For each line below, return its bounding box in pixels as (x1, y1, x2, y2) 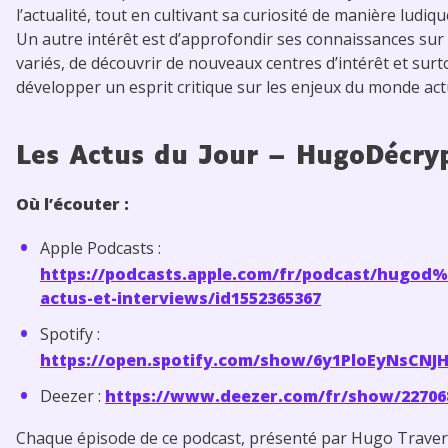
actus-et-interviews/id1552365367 (40, 286, 321, 309)
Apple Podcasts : (40, 236, 161, 259)
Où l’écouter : (16, 192, 129, 215)
